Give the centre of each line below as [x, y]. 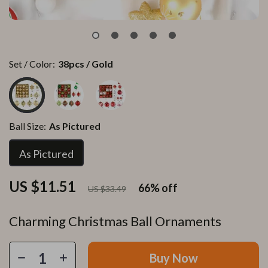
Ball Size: [28, 126]
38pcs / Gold [86, 64]
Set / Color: [32, 64]
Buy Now [173, 258]
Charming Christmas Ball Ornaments [115, 221]
